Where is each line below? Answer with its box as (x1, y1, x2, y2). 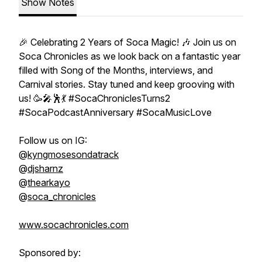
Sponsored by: (19, 247, 81, 258)
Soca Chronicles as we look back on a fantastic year (19, 50, 240, 62)
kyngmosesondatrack (27, 149, 119, 160)
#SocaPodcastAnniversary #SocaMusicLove (19, 106, 212, 118)
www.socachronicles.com (19, 219, 129, 230)
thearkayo (27, 177, 70, 188)
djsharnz (27, 163, 63, 174)
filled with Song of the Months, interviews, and (19, 64, 213, 76)
